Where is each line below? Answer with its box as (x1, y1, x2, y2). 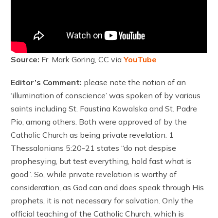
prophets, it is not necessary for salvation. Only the (11, 195, 194, 205)
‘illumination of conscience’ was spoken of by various (11, 90, 201, 100)
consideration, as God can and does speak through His (11, 182, 204, 192)
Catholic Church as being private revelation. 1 (11, 129, 174, 140)
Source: (11, 54, 42, 64)
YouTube (124, 54, 157, 64)
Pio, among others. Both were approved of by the (11, 116, 187, 127)
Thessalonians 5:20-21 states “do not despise (11, 143, 177, 153)
